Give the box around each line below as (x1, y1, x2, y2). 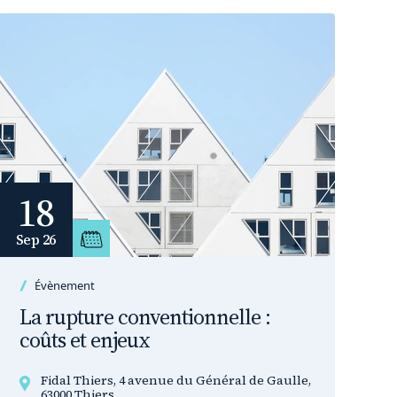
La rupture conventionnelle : (19, 302, 270, 331)
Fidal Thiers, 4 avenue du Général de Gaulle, (41, 371, 311, 389)
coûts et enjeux (19, 325, 150, 354)
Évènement (35, 277, 95, 293)
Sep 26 (15, 230, 56, 249)
